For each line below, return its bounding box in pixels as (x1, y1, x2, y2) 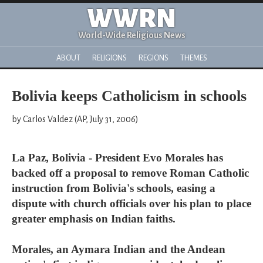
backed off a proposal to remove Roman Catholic (12, 167, 249, 179)
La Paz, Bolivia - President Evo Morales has (12, 151, 223, 164)
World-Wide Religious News (77, 31, 186, 40)
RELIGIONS (92, 53, 127, 62)
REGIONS (138, 53, 168, 62)
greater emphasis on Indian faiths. (12, 213, 176, 225)
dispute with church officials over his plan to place (12, 197, 251, 210)
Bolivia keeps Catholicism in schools (12, 87, 247, 104)
